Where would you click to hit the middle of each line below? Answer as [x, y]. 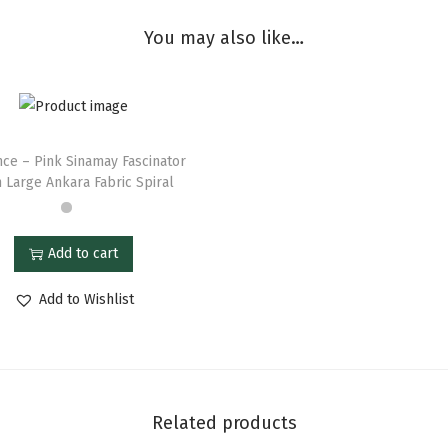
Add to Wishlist [86, 299]
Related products [224, 422]
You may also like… [224, 38]
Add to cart [83, 253]
